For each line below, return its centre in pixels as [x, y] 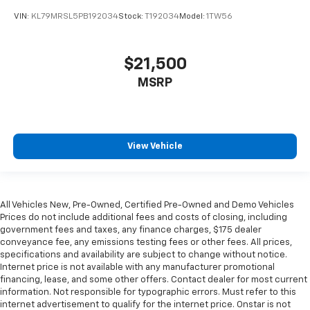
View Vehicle [155, 146]
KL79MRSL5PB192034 [75, 16]
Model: [193, 16]
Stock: [131, 16]
